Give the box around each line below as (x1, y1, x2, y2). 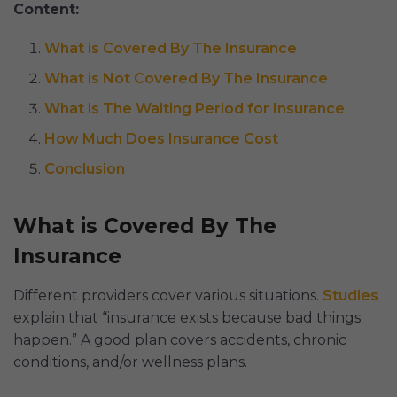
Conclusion (44, 160, 125, 177)
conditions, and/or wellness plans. (13, 353, 247, 370)
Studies (323, 286, 378, 304)
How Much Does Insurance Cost (44, 129, 278, 147)
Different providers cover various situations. (13, 286, 323, 304)
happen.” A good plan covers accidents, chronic (13, 331, 346, 348)
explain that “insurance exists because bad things (13, 308, 361, 326)
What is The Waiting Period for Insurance (44, 99, 345, 117)
